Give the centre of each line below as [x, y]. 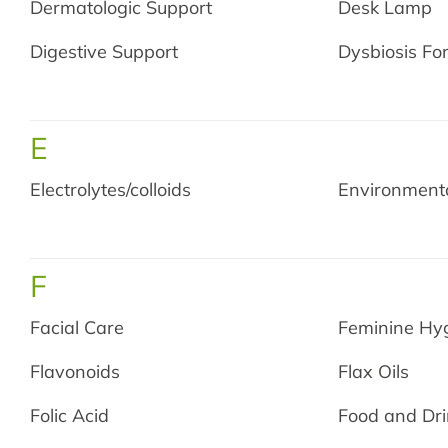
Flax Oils [374, 371]
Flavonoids [75, 371]
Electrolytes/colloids [110, 189]
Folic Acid [69, 415]
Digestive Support [104, 51]
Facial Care [77, 327]
